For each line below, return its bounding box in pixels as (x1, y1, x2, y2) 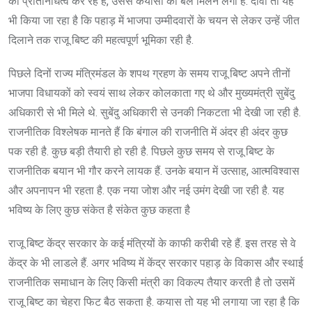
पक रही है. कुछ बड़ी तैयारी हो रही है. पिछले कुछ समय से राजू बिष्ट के (8, 144, 274, 158)
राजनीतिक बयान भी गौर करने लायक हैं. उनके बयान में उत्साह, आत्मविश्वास (8, 164, 299, 178)
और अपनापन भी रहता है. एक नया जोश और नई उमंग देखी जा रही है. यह (8, 183, 284, 197)
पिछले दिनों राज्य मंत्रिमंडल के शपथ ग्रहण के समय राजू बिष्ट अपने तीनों (8, 66, 290, 80)
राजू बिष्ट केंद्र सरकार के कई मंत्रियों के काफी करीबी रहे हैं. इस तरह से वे (8, 236, 296, 250)
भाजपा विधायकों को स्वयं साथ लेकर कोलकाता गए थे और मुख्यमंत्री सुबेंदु (8, 86, 295, 100)
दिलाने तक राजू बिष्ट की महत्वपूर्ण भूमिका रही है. (8, 33, 194, 47)
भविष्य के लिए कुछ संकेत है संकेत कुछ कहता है (8, 203, 190, 217)
